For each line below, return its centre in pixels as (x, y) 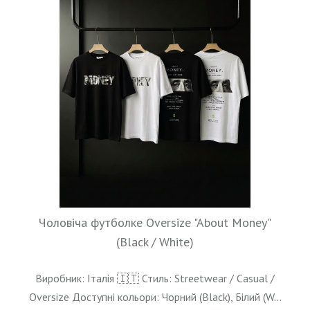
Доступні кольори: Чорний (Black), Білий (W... (176, 297)
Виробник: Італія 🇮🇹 (87, 279)
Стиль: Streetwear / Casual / (208, 279)
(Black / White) (155, 242)
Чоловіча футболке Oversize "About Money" (155, 223)
